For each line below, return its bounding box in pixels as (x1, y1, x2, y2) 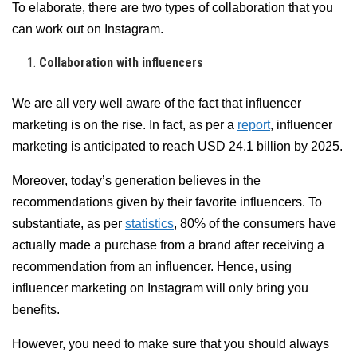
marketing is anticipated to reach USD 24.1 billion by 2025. (12, 139, 343, 154)
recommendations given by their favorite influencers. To (12, 195, 322, 210)
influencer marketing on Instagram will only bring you (12, 281, 308, 296)
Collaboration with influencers (39, 55, 204, 71)
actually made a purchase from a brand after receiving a (12, 238, 324, 253)
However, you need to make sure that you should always (12, 337, 329, 351)
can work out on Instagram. (12, 22, 163, 37)
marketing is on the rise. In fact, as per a (12, 118, 237, 132)
